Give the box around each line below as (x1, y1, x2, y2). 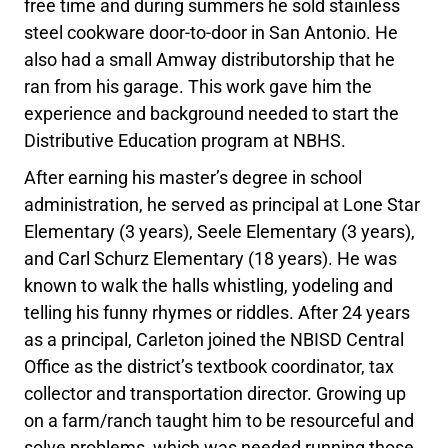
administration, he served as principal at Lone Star (24, 194, 421, 216)
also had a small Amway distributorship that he (24, 49, 396, 71)
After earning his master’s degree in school (24, 167, 363, 189)
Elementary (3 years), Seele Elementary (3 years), (24, 221, 416, 243)
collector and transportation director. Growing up (24, 383, 407, 405)
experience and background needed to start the (24, 103, 400, 125)
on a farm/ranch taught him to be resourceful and (24, 410, 415, 432)
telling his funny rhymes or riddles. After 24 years (24, 302, 411, 324)
